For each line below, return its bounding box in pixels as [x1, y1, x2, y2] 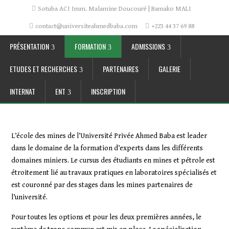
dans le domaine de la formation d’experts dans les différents [11, 144, 203, 152]
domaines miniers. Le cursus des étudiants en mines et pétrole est [11, 156, 216, 165]
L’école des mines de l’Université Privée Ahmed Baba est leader [11, 132, 208, 140]
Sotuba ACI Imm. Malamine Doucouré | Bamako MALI [38, 5, 191, 13]
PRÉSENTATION [10, 41, 49, 52]
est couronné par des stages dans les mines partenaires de [11, 181, 193, 189]
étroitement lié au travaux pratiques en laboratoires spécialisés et [11, 169, 217, 177]
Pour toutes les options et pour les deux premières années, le [11, 213, 202, 221]
